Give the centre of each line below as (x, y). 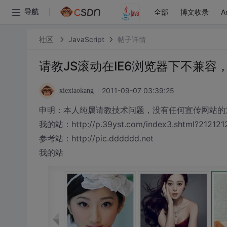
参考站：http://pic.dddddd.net (96, 138)
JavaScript (86, 39)
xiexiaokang (76, 90)
